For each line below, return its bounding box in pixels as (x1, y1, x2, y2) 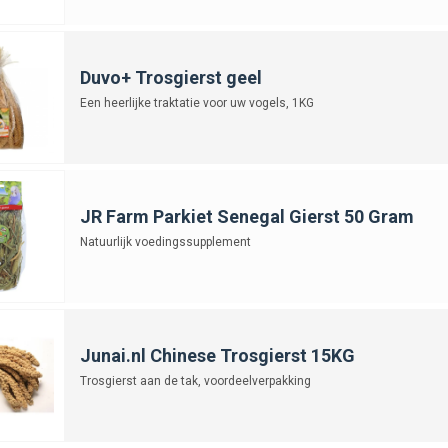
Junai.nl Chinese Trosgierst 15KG (79, 344, 355, 366)
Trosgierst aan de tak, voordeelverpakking (79, 373, 311, 388)
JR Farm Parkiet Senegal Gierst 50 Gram (79, 205, 414, 227)
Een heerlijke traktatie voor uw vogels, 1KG (79, 95, 314, 110)
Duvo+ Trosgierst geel (79, 66, 262, 88)
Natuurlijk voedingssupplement (79, 234, 251, 249)
